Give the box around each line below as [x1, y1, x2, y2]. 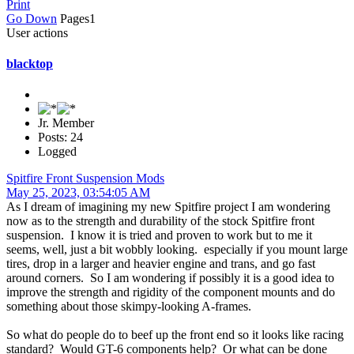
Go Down [6, 11, 57, 25]
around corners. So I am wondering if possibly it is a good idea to [6, 271, 334, 285]
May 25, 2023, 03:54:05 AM [6, 186, 150, 200]
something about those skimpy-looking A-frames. [6, 299, 251, 314]
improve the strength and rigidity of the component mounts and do [6, 285, 335, 299]
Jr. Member [38, 116, 94, 130]
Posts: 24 [38, 130, 83, 145]
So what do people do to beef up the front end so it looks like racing [6, 328, 344, 342]
